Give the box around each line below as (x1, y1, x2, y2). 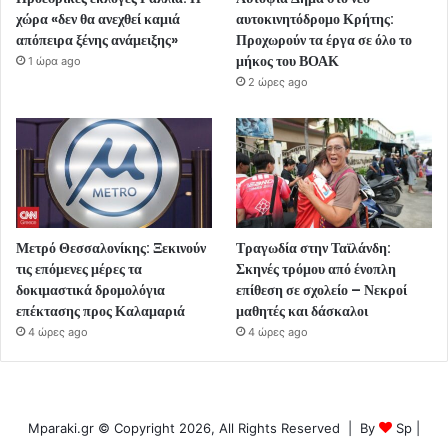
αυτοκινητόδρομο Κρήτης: (236, 8, 395, 29)
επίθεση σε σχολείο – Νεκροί (236, 280, 408, 301)
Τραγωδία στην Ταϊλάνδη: (236, 238, 392, 259)
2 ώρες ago (248, 74, 309, 89)
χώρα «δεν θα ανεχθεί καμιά (16, 8, 180, 29)
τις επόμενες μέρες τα (16, 259, 142, 280)
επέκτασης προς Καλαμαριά (16, 301, 185, 322)
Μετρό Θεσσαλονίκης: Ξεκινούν (16, 238, 206, 259)
